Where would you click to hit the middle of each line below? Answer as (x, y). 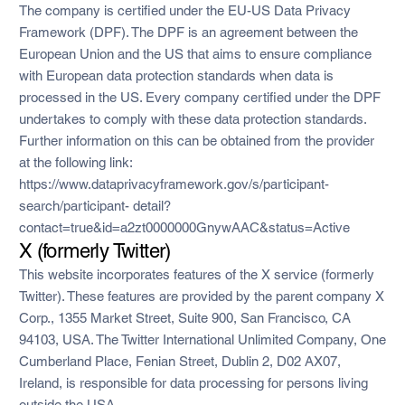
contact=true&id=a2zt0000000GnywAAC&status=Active (184, 227)
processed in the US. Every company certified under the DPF (199, 97)
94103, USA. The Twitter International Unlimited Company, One (202, 339)
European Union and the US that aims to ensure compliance (195, 53)
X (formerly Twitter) (94, 250)
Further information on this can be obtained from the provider (196, 140)
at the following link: (75, 162)
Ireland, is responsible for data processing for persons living (193, 382)
